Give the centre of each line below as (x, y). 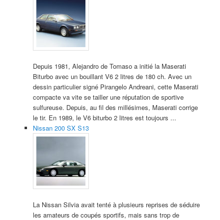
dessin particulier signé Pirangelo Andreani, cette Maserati (115, 86)
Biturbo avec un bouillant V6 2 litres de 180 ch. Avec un (112, 76)
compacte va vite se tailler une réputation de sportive (108, 97)
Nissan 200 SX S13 (61, 128)
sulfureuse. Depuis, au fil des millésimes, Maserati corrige (115, 107)
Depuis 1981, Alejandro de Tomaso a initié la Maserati (109, 66)
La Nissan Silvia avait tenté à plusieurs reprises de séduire (116, 204)
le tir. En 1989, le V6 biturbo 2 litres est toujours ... (104, 117)
